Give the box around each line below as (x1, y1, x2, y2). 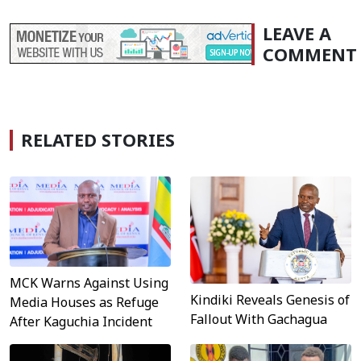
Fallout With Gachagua (190, 309, 327, 328)
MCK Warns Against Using (10, 274, 168, 293)
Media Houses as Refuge (10, 293, 159, 312)
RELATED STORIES (21, 127, 175, 151)
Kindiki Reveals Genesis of (190, 290, 350, 309)
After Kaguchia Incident (10, 313, 152, 331)
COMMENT (263, 42, 357, 66)
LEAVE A (263, 21, 331, 45)
